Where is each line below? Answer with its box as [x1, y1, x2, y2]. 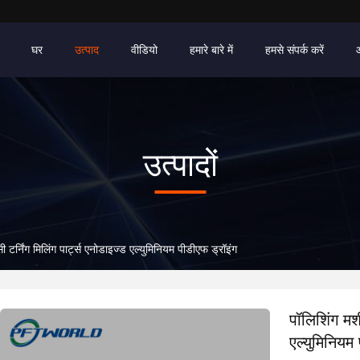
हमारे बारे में [190, 43, 233, 56]
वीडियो [131, 43, 157, 56]
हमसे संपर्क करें [265, 43, 324, 56]
